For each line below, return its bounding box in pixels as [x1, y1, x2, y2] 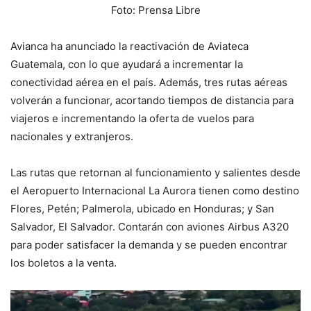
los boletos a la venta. [10, 255, 117, 269]
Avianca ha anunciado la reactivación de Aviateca [10, 39, 249, 53]
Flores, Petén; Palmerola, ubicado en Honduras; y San [10, 201, 274, 215]
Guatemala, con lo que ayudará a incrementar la [10, 57, 243, 71]
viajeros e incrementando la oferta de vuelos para [10, 111, 254, 125]
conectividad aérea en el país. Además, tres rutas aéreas [10, 75, 287, 89]
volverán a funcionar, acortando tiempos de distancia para [10, 93, 294, 107]
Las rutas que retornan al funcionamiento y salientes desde [10, 165, 301, 179]
